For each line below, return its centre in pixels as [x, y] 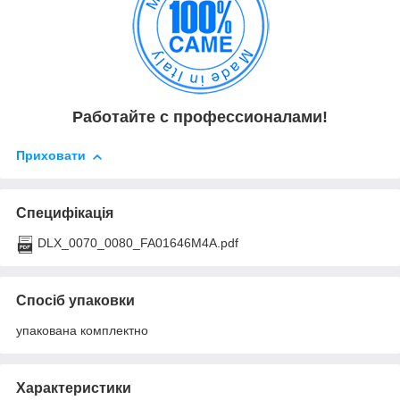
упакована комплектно [82, 331]
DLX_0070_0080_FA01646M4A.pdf [138, 243]
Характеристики [74, 388]
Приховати [51, 156]
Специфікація [65, 213]
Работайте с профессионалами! [200, 117]
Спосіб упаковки [75, 301]
